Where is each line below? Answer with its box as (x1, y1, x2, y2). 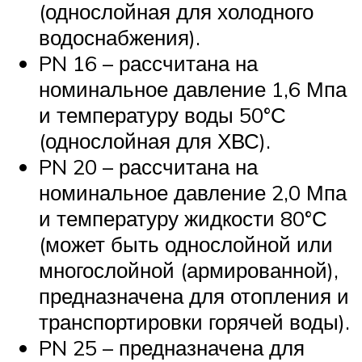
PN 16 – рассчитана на (39, 50, 258, 77)
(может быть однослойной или (39, 231, 333, 258)
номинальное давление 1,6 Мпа (39, 76, 347, 103)
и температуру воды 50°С (39, 102, 286, 128)
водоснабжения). (39, 24, 200, 51)
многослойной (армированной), (39, 257, 339, 284)
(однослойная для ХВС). (39, 128, 271, 154)
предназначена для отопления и (39, 283, 349, 309)
